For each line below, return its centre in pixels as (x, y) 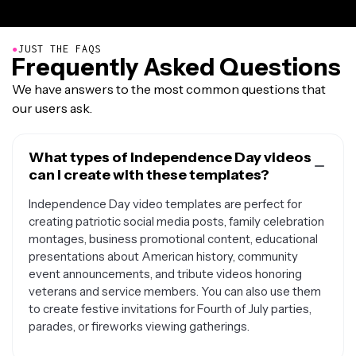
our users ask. (52, 108)
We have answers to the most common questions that (169, 89)
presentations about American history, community (163, 256)
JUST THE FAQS (60, 49)
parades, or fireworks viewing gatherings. (139, 326)
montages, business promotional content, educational (173, 239)
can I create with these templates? (149, 175)
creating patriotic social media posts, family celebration (176, 221)
